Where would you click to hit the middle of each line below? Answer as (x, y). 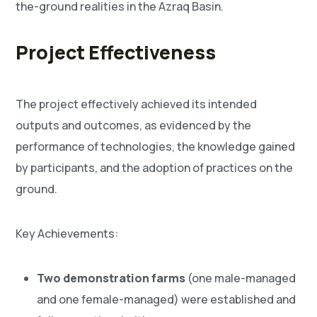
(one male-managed (241, 278)
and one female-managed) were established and (167, 300)
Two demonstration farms (111, 278)
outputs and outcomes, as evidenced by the (134, 126)
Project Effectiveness (116, 53)
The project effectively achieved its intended (137, 104)
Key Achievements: (67, 234)
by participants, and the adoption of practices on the (155, 168)
